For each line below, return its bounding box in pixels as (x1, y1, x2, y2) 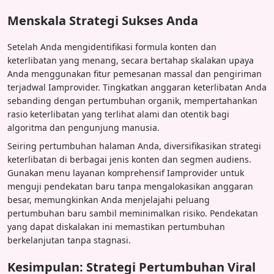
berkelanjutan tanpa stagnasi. (7, 234, 131, 246)
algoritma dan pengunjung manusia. (7, 121, 160, 133)
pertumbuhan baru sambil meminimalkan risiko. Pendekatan (7, 207, 258, 219)
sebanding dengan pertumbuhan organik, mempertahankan (7, 94, 257, 106)
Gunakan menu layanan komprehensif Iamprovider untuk (7, 166, 244, 179)
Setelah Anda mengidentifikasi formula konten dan (7, 40, 217, 53)
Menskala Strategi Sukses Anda (7, 12, 198, 29)
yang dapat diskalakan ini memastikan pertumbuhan (7, 220, 225, 232)
